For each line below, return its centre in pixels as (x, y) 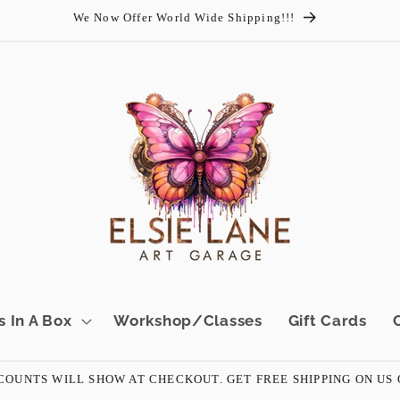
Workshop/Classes (188, 321)
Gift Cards (327, 321)
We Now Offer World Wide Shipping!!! (184, 17)
